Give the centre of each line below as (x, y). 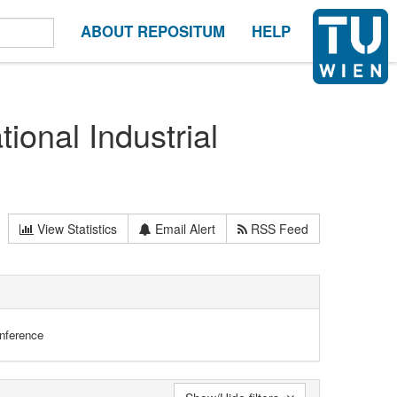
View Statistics (76, 228)
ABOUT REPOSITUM (153, 31)
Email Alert (184, 228)
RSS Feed (278, 228)
